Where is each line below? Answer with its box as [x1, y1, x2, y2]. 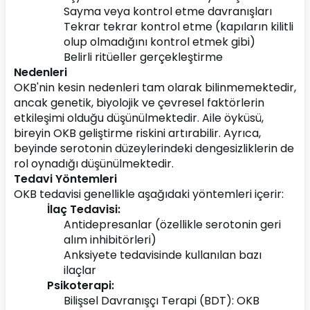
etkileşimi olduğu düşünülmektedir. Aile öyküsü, [14, 110, 264, 126]
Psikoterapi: [47, 277, 114, 293]
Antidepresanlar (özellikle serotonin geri [64, 217, 281, 232]
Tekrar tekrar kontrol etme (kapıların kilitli [64, 19, 293, 35]
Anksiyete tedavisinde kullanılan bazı [64, 247, 262, 263]
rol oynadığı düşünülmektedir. [14, 156, 174, 172]
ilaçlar [64, 262, 96, 278]
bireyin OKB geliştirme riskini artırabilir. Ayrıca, [14, 125, 261, 141]
